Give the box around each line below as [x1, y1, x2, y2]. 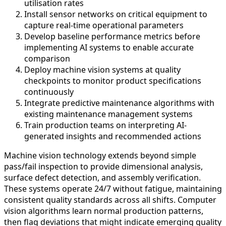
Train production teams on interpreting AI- [24, 119, 187, 131]
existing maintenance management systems [24, 108, 193, 120]
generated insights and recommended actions [24, 130, 201, 142]
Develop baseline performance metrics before [24, 30, 200, 42]
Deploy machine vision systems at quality [24, 64, 181, 75]
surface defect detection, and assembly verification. [4, 172, 201, 183]
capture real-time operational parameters [24, 19, 184, 31]
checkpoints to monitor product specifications [24, 75, 201, 86]
